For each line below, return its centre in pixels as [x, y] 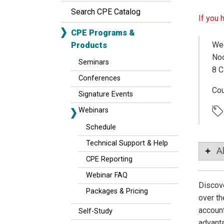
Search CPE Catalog [106, 12]
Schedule [101, 127]
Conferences [99, 78]
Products [89, 45]
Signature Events [106, 94]
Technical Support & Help [127, 143]
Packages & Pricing [117, 191]
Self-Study [95, 211]
